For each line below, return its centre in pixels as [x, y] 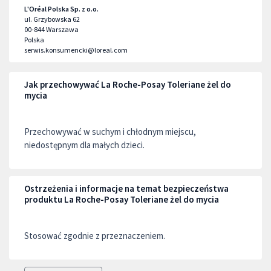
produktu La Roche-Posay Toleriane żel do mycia [122, 199]
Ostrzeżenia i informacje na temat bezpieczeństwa [126, 188]
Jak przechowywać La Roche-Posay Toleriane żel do [128, 84]
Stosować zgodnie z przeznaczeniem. [95, 236]
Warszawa [62, 29]
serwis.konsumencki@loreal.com [76, 50]
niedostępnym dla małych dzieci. [84, 145]
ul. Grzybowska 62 [52, 19]
